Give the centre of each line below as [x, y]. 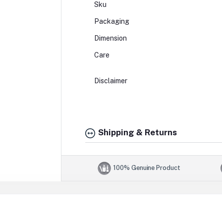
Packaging [121, 22]
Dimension [110, 38]
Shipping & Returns [136, 133]
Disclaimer [119, 81]
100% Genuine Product [147, 167]
